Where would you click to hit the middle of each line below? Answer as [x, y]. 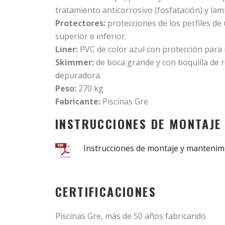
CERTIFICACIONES [106, 191]
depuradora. [78, 75]
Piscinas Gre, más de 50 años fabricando [131, 216]
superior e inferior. [91, 36]
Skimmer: [75, 62]
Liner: [67, 49]
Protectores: [80, 23]
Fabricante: [78, 101]
